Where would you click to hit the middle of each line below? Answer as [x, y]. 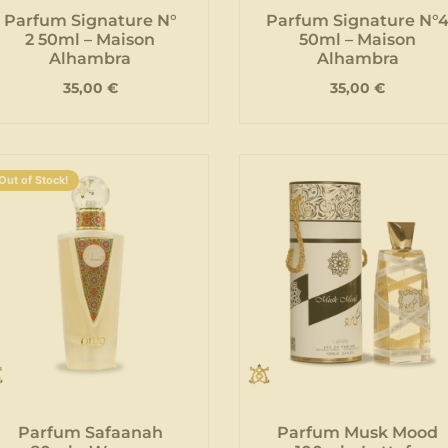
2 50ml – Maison [90, 40]
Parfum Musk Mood [358, 432]
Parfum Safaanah [90, 432]
